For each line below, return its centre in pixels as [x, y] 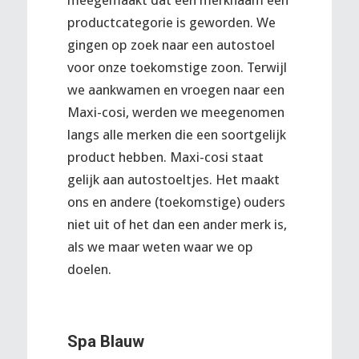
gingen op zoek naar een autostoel [171, 45]
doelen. [89, 270]
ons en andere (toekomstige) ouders [176, 202]
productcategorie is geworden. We [171, 23]
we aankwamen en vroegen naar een [175, 90]
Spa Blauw [105, 341]
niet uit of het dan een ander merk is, [177, 225]
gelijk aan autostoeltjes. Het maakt [173, 180]
